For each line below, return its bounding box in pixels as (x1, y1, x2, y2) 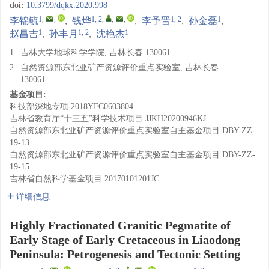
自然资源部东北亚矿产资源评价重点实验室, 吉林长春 (20, 63, 219, 72)
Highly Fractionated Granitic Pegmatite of (10, 219, 231, 232)
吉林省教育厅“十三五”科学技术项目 (10, 114, 143, 123)
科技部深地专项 (10, 102, 68, 111)
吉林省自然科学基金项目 (10, 174, 102, 183)
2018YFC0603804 (71, 102, 133, 111)
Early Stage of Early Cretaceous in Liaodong (10, 233, 240, 246)
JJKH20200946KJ (145, 114, 206, 123)
